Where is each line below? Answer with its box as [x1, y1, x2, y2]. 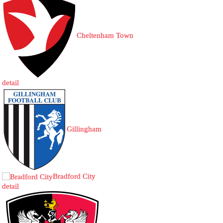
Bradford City [53, 172, 96, 180]
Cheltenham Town [77, 31, 134, 39]
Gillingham [67, 124, 102, 133]
